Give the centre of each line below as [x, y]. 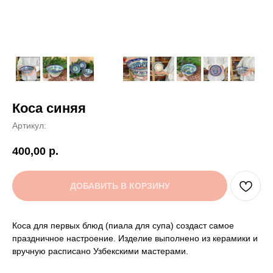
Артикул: [29, 126]
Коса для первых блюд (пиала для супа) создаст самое [123, 226]
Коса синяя [49, 108]
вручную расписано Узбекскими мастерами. [100, 251]
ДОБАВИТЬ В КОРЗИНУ [120, 186]
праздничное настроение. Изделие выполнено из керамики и [135, 239]
